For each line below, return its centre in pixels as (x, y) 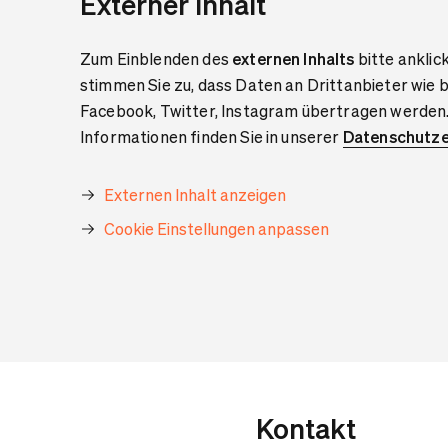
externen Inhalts (293, 58)
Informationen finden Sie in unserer (211, 136)
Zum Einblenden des (156, 58)
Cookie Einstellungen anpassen (216, 228)
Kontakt (306, 428)
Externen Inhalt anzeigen (195, 194)
